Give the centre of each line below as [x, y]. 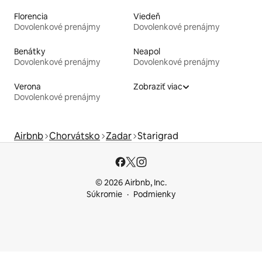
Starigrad [158, 136]
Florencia [31, 17]
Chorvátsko [75, 136]
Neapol [147, 52]
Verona [27, 87]
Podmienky [154, 194]
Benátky [30, 52]
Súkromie [104, 194]
